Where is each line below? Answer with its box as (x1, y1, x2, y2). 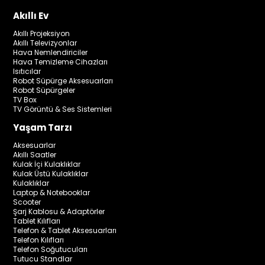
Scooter (13, 196, 41, 207)
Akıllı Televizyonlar (13, 37, 77, 48)
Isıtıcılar (13, 66, 41, 76)
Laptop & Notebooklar (13, 187, 91, 198)
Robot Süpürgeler (13, 85, 76, 95)
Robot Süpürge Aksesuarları (13, 75, 114, 86)
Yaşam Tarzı (13, 121, 73, 134)
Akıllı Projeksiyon (13, 28, 70, 38)
